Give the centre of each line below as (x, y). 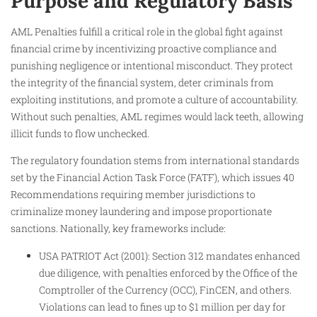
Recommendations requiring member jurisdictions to (133, 195)
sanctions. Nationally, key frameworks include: (118, 229)
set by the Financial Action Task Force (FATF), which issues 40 (152, 178)
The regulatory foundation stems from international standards (155, 161)
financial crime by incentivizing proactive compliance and (144, 48)
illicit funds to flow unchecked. (80, 133)
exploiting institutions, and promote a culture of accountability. (154, 99)
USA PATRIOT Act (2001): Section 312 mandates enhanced (169, 255)
